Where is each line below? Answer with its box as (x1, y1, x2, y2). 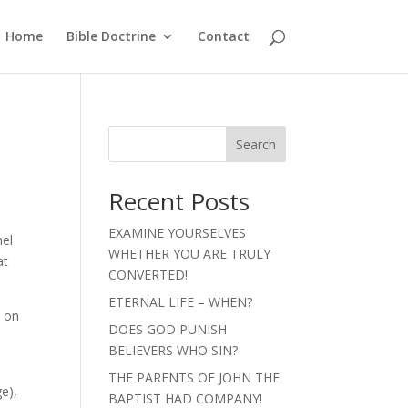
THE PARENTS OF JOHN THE (108, 369, 280, 386)
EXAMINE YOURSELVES (108, 224, 247, 241)
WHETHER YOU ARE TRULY (108, 245, 271, 262)
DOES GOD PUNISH (108, 321, 228, 338)
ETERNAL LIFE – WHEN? (108, 293, 253, 311)
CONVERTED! (108, 266, 189, 283)
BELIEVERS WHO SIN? (108, 342, 239, 359)
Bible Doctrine (66, 27, 156, 45)
